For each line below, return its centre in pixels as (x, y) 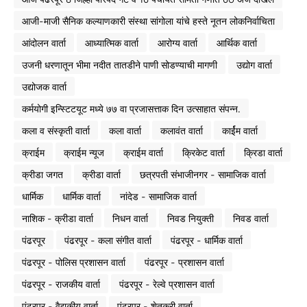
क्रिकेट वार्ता (204, 152)
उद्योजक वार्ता (44, 86)
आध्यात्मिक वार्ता (112, 42)
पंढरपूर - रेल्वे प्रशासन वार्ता (167, 284)
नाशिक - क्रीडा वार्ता (58, 218)
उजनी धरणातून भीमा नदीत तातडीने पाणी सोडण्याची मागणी (120, 64)
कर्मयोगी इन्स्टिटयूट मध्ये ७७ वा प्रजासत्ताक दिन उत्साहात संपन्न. (131, 108)
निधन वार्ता (130, 218)
